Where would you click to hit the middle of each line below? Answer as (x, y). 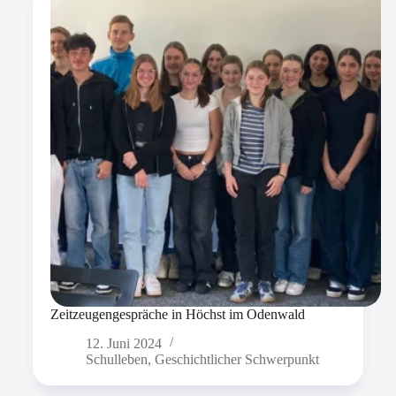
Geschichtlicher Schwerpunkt (236, 360)
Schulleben (116, 360)
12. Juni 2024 (123, 344)
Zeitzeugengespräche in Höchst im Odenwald (177, 315)
